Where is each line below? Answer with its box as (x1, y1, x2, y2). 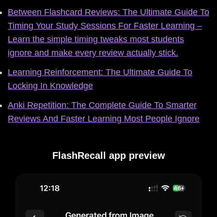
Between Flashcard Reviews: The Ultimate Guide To (8, 7, 209, 17)
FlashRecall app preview (52, 150, 165, 161)
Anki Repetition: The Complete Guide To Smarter (8, 100, 197, 110)
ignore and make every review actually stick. (8, 47, 178, 58)
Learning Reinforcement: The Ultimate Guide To (8, 67, 192, 77)
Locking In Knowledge (8, 80, 93, 91)
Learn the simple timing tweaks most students (8, 34, 184, 44)
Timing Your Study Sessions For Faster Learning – (8, 20, 202, 31)
